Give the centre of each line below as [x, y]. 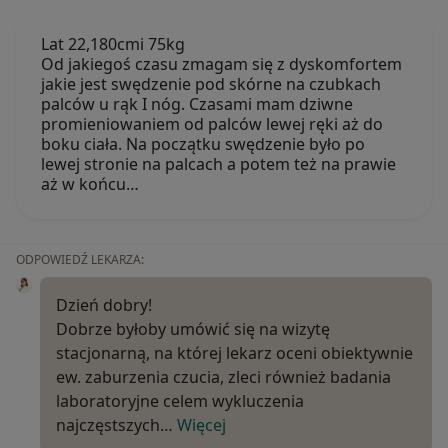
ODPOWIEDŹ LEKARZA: [80, 259]
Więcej [201, 424]
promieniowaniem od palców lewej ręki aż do [212, 123]
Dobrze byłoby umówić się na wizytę [193, 328]
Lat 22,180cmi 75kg [113, 43]
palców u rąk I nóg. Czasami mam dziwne [197, 103]
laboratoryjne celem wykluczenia [180, 400]
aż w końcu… [90, 183]
